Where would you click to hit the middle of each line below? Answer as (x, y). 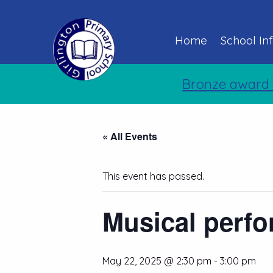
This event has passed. (153, 176)
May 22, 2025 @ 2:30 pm (157, 261)
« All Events (130, 136)
